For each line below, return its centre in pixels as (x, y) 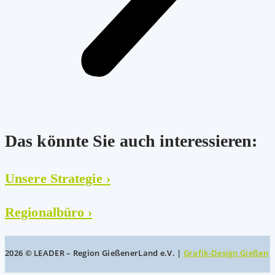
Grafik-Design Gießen (226, 253)
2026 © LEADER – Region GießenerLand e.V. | (94, 253)
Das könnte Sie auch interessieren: (131, 141)
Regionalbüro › (49, 212)
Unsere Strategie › (58, 179)
